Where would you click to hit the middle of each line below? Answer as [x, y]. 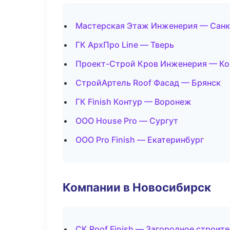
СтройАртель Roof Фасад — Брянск [148, 83]
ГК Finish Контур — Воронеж [133, 102]
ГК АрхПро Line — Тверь [125, 45]
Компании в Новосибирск [137, 187]
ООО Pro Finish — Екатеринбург [140, 140]
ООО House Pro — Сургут [127, 121]
